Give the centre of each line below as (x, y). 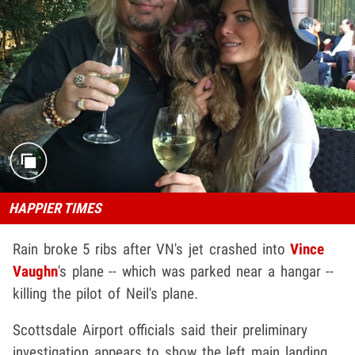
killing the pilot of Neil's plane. (106, 294)
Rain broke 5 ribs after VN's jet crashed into (152, 250)
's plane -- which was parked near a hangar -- (196, 272)
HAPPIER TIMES (55, 208)
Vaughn (35, 272)
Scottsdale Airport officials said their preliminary (160, 330)
